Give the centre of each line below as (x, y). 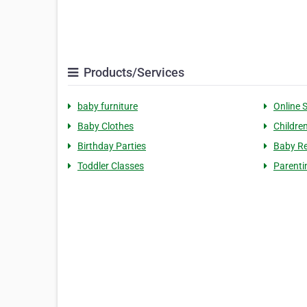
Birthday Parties (112, 146)
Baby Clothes (106, 126)
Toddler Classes (111, 166)
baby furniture (108, 106)
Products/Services (133, 72)
